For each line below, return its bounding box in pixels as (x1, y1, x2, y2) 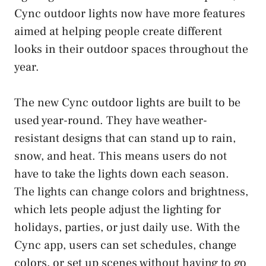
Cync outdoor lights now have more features (14, 5, 245, 21)
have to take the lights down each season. (14, 166, 229, 182)
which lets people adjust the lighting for (14, 201, 221, 217)
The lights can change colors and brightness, (14, 183, 248, 199)
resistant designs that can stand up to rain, (14, 130, 236, 146)
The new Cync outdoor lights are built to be (14, 94, 240, 110)
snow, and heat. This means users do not (14, 148, 227, 164)
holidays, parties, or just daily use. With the (14, 219, 240, 235)
